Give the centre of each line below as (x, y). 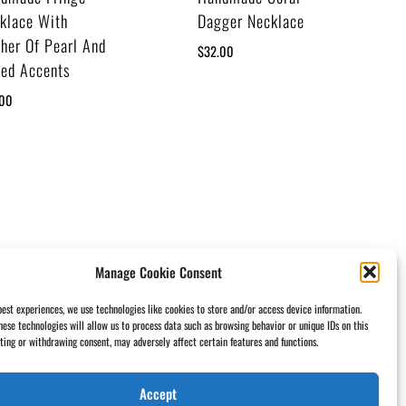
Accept (159, 393)
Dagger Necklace (251, 20)
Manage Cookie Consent (158, 272)
